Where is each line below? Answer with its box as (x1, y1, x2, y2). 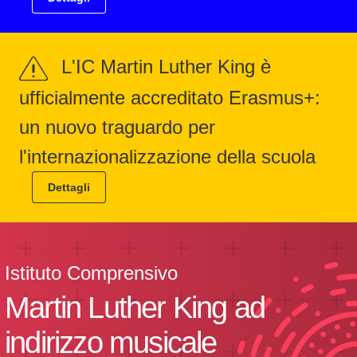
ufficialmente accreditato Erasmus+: (19, 86, 320, 108)
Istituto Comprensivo (5, 262, 178, 284)
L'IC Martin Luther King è (56, 56, 271, 78)
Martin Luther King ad (5, 290, 265, 325)
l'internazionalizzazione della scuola (19, 145, 316, 167)
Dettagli (48, 181, 90, 194)
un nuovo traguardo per (19, 116, 215, 138)
